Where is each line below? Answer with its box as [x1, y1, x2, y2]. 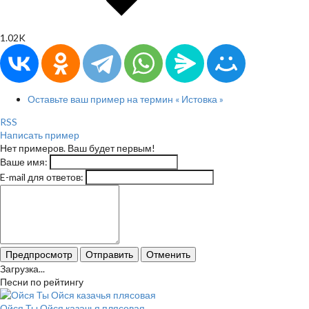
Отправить [86, 249, 133, 261]
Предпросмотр [6, 249, 72, 261]
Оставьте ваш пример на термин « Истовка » [28, 93, 223, 106]
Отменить [146, 249, 190, 261]
